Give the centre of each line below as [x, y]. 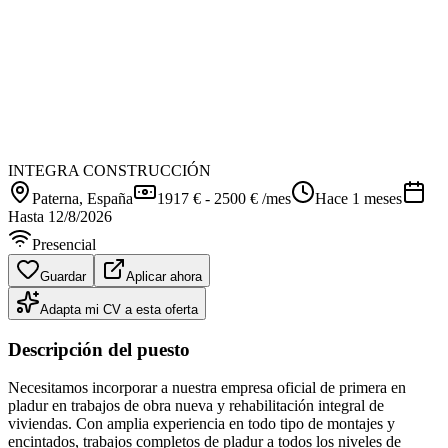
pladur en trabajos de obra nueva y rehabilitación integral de [196, 406]
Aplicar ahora [164, 276]
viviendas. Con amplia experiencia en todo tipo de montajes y [201, 424]
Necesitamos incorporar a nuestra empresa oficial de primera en [207, 388]
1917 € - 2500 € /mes [224, 198]
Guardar [63, 276]
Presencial [64, 244]
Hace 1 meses [358, 198]
